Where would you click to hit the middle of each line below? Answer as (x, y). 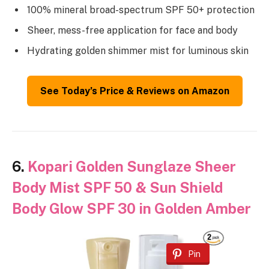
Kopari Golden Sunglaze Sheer (132, 167)
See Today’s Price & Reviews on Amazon (134, 91)
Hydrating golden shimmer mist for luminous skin (138, 50)
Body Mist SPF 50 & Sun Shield (117, 188)
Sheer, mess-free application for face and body (132, 30)
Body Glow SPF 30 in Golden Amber (131, 209)
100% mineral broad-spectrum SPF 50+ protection (141, 10)
